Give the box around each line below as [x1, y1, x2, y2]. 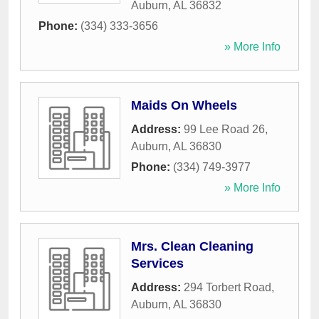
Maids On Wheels [131, 98, 237, 113]
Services [131, 256, 184, 271]
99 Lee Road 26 [184, 123, 265, 136]
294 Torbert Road [184, 281, 271, 294]
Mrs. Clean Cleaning [131, 239, 253, 254]
